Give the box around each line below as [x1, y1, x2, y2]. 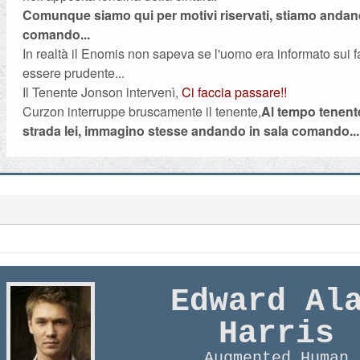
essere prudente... [22, 63, 125, 82]
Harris [219, 316, 335, 352]
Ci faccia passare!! [182, 83, 288, 101]
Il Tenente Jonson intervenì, [22, 83, 182, 101]
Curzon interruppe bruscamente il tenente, [22, 102, 262, 121]
